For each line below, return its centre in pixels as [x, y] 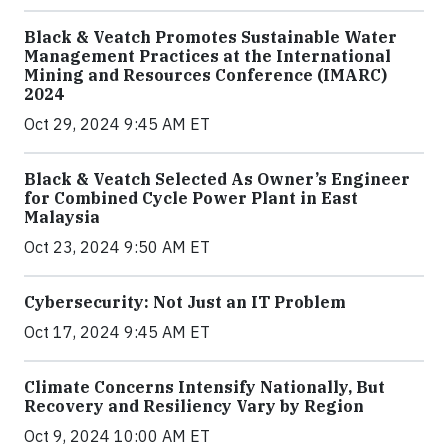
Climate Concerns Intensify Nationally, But [204, 386]
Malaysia [62, 216]
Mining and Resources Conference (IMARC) [205, 74]
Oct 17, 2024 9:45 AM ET [117, 331]
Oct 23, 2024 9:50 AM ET [117, 246]
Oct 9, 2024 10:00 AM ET [117, 435]
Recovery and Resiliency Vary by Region [194, 405]
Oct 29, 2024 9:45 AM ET [117, 123]
